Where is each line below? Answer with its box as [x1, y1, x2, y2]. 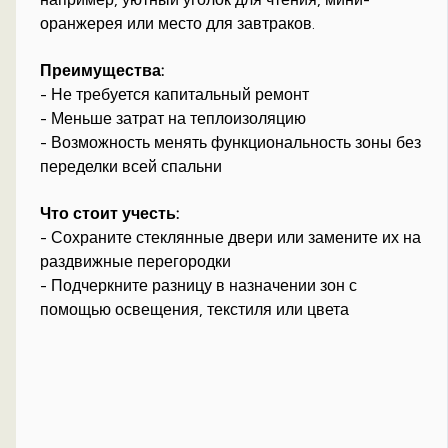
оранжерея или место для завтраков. [40, 13, 316, 33]
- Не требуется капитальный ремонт [40, 85, 310, 105]
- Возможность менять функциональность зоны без [40, 133, 422, 153]
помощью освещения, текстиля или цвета [40, 300, 350, 320]
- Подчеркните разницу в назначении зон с [40, 276, 358, 296]
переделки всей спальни [40, 157, 223, 177]
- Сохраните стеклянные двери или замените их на [40, 228, 422, 248]
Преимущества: [40, 61, 165, 81]
